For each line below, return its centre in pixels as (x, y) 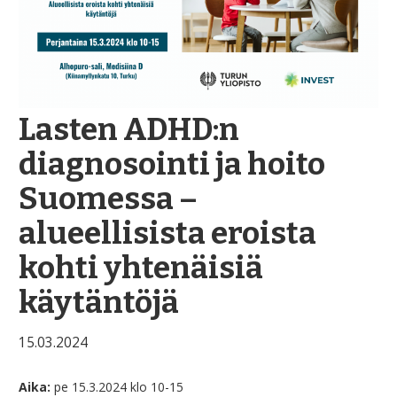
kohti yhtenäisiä (141, 267)
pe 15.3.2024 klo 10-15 (117, 386)
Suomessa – (108, 198)
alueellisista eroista (167, 233)
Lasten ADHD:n (129, 129)
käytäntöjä (99, 302)
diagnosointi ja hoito (172, 163)
